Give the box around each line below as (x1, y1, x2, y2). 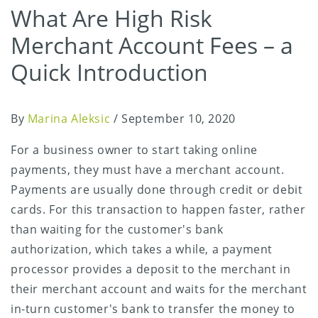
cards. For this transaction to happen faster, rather (11, 201, 306, 217)
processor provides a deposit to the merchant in (11, 261, 291, 277)
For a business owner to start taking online (11, 141, 258, 158)
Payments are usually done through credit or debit (11, 181, 303, 197)
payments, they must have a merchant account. (11, 161, 285, 177)
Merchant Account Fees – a (11, 29, 293, 60)
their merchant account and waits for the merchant (11, 280, 307, 297)
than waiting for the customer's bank (11, 221, 224, 237)
